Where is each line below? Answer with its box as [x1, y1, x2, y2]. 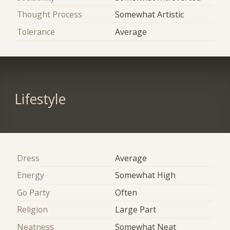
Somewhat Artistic [115, 9, 184, 21]
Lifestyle [14, 90, 66, 109]
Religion [17, 204, 48, 216]
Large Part [115, 204, 156, 216]
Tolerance [17, 26, 55, 37]
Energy [17, 169, 45, 181]
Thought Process [17, 9, 83, 21]
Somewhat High [115, 169, 176, 181]
